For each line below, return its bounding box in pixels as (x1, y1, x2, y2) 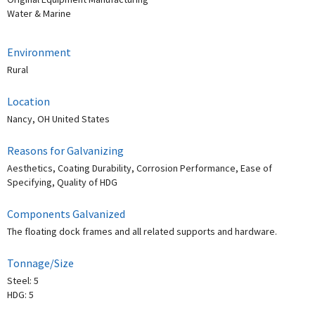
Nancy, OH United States (7, 112, 110, 126)
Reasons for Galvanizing (7, 143, 124, 158)
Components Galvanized (7, 207, 125, 221)
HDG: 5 (7, 288, 34, 302)
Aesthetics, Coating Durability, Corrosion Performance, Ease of (7, 162, 272, 175)
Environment (7, 45, 71, 60)
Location (7, 94, 50, 109)
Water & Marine (7, 7, 71, 20)
